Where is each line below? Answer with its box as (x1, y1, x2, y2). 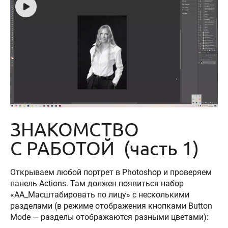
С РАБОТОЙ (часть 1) (10, 136, 199, 159)
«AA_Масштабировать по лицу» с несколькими (10, 189, 189, 199)
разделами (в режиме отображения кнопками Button (10, 201, 212, 211)
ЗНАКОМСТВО (10, 118, 139, 140)
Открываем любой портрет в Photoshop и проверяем (10, 167, 212, 177)
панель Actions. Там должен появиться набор (10, 178, 186, 188)
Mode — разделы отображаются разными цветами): (10, 212, 209, 222)
